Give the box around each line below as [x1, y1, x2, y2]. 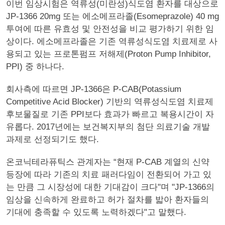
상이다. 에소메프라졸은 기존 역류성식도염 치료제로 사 [6, 37, 217, 46]
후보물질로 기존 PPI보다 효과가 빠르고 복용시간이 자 [6, 109, 214, 119]
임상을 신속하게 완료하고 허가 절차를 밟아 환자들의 [6, 195, 209, 204]
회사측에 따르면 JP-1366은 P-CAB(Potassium [6, 84, 181, 94]
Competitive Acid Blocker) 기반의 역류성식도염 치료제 [6, 97, 213, 106]
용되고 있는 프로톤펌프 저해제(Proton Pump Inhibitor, [6, 49, 211, 59]
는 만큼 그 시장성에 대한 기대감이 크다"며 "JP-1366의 [6, 182, 214, 192]
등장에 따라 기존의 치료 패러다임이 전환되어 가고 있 [6, 170, 211, 179]
